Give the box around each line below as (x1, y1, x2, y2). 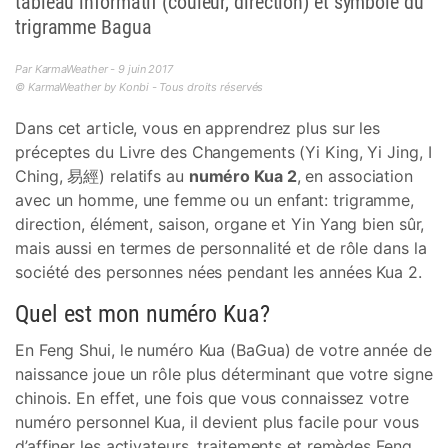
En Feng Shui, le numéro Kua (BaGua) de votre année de (15, 340, 432, 360)
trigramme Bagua (15, 15, 152, 39)
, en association (296, 166, 413, 186)
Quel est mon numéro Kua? (15, 300, 270, 328)
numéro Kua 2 (188, 166, 297, 186)
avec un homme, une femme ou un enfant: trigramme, (15, 190, 415, 210)
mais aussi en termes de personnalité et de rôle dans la (15, 238, 427, 258)
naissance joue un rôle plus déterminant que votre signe (15, 364, 433, 384)
